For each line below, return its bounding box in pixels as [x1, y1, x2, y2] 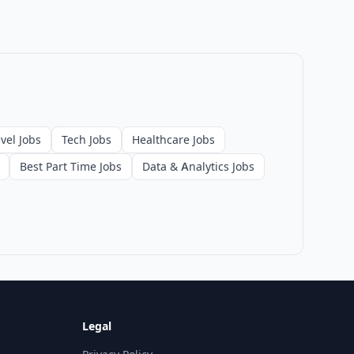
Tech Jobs [62, 133, 111, 146]
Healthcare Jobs [132, 133, 215, 146]
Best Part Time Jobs [20, 160, 122, 173]
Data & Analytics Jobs [142, 160, 254, 173]
